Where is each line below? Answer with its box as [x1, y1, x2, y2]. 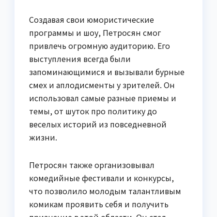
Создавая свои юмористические [29, 13, 154, 25]
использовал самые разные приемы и [29, 92, 176, 104]
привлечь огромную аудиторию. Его [29, 39, 170, 51]
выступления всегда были [29, 52, 131, 64]
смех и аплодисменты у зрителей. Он [29, 78, 175, 91]
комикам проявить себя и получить [29, 198, 169, 210]
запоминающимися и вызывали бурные [29, 65, 185, 77]
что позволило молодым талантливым [29, 185, 181, 197]
